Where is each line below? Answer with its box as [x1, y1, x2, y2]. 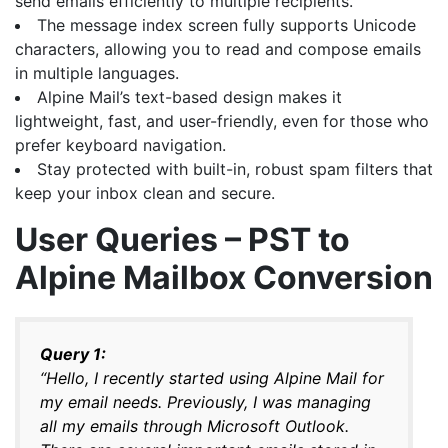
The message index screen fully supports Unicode [37, 14, 416, 35]
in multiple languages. [15, 62, 179, 83]
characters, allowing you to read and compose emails [15, 38, 421, 59]
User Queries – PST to [15, 219, 350, 259]
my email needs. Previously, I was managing [40, 391, 371, 412]
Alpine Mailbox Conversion [15, 257, 433, 297]
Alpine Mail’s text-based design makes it [37, 86, 342, 107]
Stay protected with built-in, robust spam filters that [37, 158, 433, 179]
